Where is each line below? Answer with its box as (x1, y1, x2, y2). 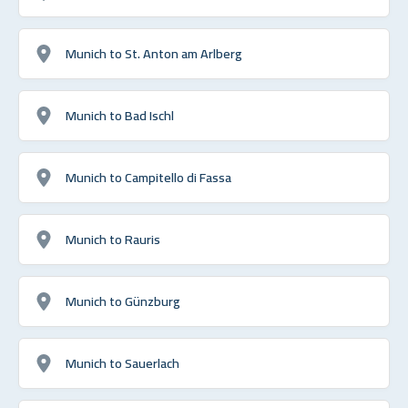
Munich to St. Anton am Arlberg (66, 40, 242, 66)
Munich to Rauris (66, 226, 160, 251)
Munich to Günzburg (66, 288, 180, 313)
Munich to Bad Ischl (66, 102, 174, 127)
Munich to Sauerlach (66, 350, 179, 375)
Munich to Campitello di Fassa (66, 164, 231, 189)
